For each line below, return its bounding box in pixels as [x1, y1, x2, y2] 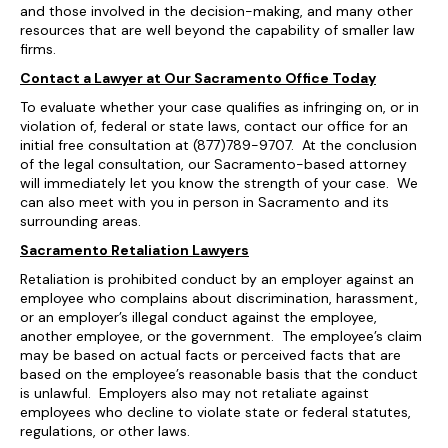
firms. [20, 40, 56, 58]
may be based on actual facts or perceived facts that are [20, 346, 401, 364]
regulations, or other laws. [20, 422, 190, 440]
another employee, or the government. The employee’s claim [20, 327, 422, 345]
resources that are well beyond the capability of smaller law [20, 21, 415, 39]
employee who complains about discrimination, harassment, [20, 289, 418, 307]
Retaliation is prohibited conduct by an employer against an [20, 270, 414, 288]
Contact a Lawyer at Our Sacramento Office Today [20, 69, 376, 87]
